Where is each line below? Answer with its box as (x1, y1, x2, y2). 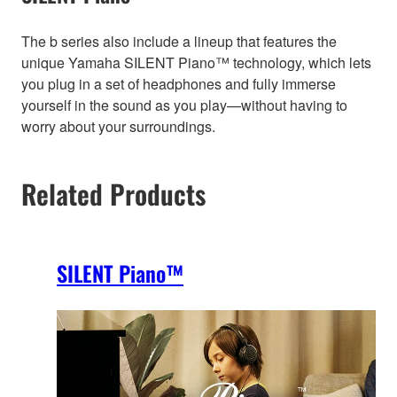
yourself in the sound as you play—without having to (21, 94, 347, 115)
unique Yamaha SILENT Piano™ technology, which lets (21, 51, 371, 73)
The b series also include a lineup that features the (21, 30, 337, 51)
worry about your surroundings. (21, 115, 215, 136)
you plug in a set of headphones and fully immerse (21, 73, 336, 94)
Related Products (21, 173, 206, 214)
